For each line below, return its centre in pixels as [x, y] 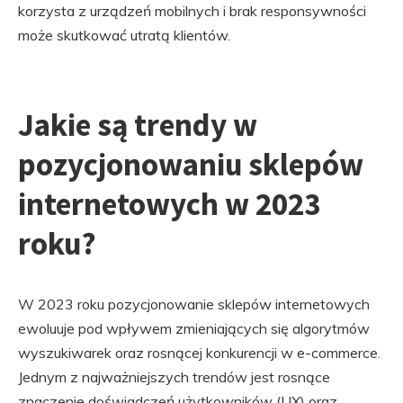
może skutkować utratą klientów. [124, 35]
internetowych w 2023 [169, 204]
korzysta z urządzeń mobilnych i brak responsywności [192, 11]
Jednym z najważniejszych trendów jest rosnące [174, 377]
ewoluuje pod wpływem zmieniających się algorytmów [194, 328]
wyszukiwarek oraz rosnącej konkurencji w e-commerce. [199, 353]
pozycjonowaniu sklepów [191, 165]
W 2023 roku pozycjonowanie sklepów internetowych [194, 304]
